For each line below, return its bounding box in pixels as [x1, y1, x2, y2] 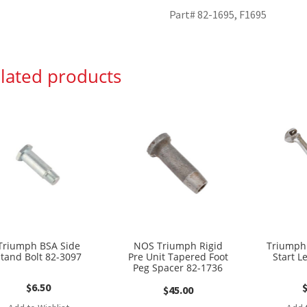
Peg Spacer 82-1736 [133, 260, 223, 274]
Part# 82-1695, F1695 [169, 8, 267, 22]
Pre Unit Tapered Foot [127, 249, 228, 263]
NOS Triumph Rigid [133, 238, 223, 252]
